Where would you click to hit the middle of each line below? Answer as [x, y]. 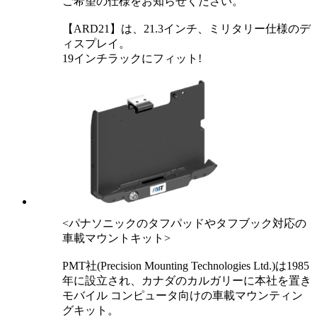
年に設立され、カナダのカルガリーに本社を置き [187, 281]
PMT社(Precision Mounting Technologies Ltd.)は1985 [186, 266]
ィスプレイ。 [96, 44]
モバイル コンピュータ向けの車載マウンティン [183, 296]
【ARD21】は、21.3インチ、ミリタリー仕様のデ [186, 29]
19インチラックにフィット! [132, 59]
